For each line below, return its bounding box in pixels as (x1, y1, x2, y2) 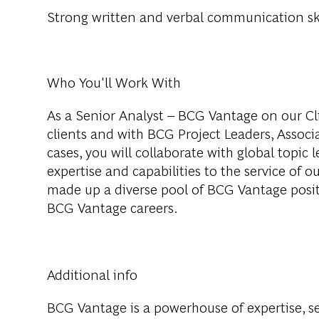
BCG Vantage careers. (47, 197, 178, 217)
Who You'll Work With (47, 72, 181, 92)
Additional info (47, 264, 137, 284)
